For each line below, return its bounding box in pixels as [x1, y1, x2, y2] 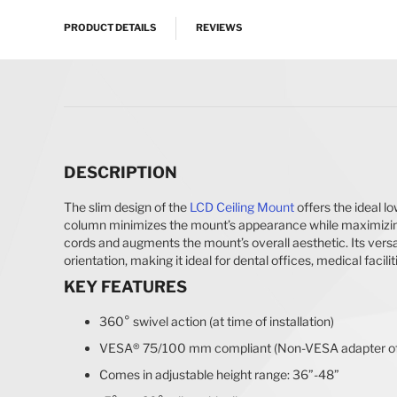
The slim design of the [64, 198, 190, 214]
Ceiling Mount [216, 198, 294, 214]
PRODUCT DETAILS [64, 21, 156, 35]
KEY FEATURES [64, 276, 187, 296]
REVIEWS [196, 21, 242, 35]
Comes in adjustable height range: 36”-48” [99, 366, 339, 382]
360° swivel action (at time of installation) [99, 313, 334, 329]
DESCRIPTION [64, 162, 177, 182]
